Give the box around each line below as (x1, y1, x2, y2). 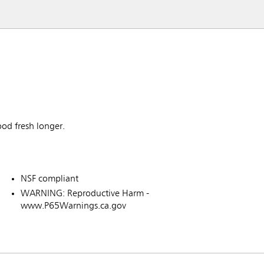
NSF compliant (21, 174, 78, 184)
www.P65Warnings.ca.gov (21, 202, 126, 212)
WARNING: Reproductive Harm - (21, 189, 149, 199)
